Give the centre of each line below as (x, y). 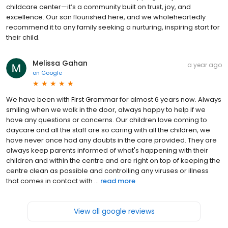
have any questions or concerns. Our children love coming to (107, 120)
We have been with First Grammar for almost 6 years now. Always (114, 99)
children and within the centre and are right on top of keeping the (113, 160)
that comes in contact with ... (52, 181)
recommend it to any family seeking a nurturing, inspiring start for (113, 27)
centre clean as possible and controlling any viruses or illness (107, 170)
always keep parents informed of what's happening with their (107, 150)
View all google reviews (114, 211)
